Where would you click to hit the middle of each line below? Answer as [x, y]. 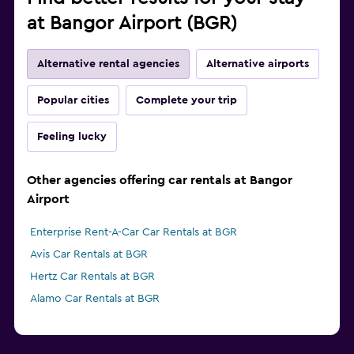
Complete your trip [186, 101]
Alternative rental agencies [108, 64]
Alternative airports [258, 64]
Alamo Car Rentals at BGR [95, 299]
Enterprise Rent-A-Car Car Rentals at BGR [134, 233]
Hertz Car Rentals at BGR [92, 277]
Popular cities [73, 101]
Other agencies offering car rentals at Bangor [160, 181]
